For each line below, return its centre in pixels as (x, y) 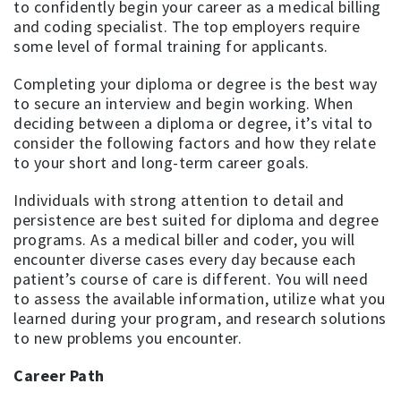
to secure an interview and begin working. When (183, 103)
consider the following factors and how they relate (195, 142)
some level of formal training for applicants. (171, 46)
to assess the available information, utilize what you (200, 298)
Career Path (59, 375)
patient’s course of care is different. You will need (191, 278)
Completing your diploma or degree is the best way (196, 83)
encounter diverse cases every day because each (184, 259)
